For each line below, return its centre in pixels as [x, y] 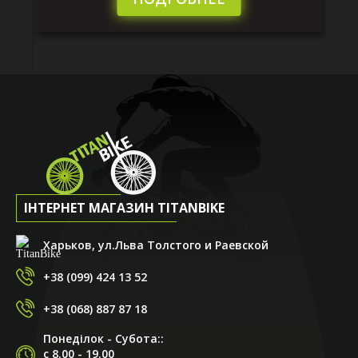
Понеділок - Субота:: [103, 339]
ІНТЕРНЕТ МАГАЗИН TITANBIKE [124, 208]
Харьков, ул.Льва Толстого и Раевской [156, 245]
